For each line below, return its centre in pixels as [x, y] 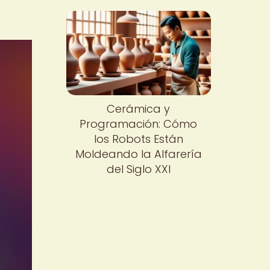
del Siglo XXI [138, 169]
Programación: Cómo [139, 124]
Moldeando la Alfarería [138, 154]
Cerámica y [139, 109]
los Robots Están [138, 139]
